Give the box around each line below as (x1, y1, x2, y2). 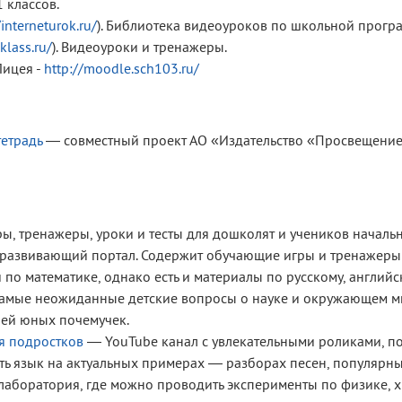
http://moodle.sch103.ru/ (44, 59, 199, 78)
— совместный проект (42, 131, 189, 150)
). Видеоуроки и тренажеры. (52, 38, 227, 57)
